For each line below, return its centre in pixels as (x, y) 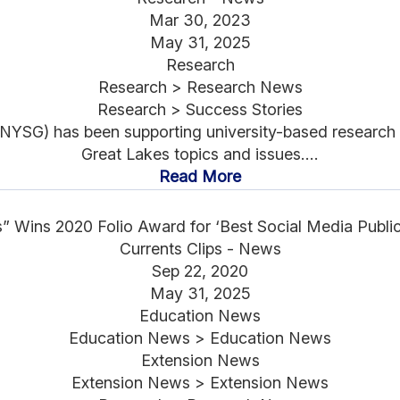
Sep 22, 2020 (200, 271)
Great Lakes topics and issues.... (200, 154)
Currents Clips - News (200, 248)
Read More (200, 176)
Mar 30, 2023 (200, 20)
